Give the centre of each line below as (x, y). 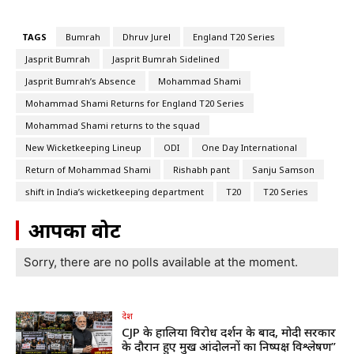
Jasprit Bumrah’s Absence (81, 81)
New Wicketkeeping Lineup (83, 148)
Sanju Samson (283, 170)
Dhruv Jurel (147, 37)
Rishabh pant (201, 170)
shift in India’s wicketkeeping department (115, 192)
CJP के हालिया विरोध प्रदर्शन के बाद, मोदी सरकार (229, 332)
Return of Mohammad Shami (88, 170)
